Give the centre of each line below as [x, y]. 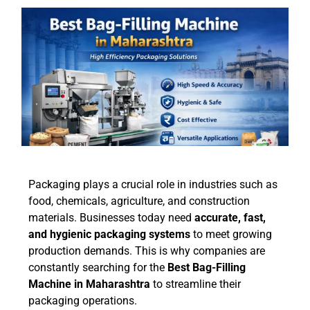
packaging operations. [83, 301]
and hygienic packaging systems [109, 235]
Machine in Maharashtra [89, 284]
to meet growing [231, 235]
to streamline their [195, 284]
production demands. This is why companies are [147, 251]
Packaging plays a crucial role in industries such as [153, 185]
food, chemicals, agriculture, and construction [139, 201]
